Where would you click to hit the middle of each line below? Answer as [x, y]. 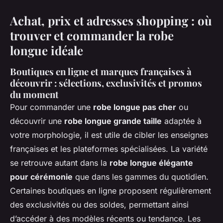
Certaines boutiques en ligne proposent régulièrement [111, 190]
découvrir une [37, 121]
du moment [34, 94]
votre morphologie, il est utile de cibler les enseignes [109, 135]
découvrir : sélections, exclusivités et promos [106, 83]
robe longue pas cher [135, 107]
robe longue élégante [151, 163]
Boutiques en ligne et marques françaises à [101, 71]
